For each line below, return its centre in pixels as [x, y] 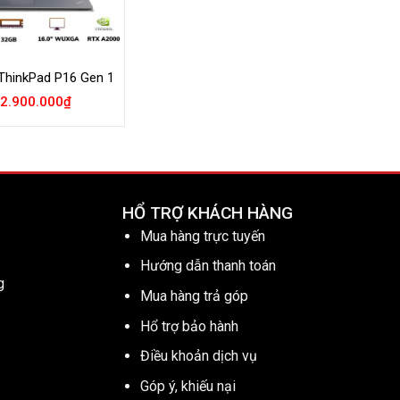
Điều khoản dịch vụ [199, 356]
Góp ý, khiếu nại [188, 386]
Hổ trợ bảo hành [190, 326]
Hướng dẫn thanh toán [208, 266]
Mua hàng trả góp [195, 296]
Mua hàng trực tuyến [203, 236]
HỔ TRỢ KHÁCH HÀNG [207, 212]
